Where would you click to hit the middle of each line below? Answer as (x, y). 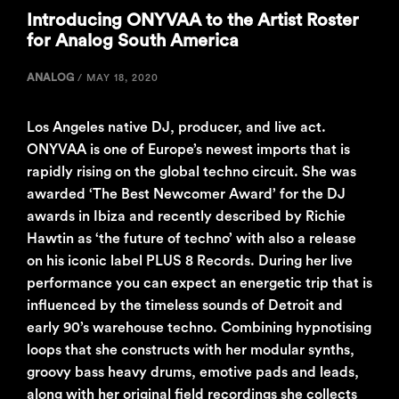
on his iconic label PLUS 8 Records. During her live (190, 261)
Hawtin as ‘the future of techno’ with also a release (191, 239)
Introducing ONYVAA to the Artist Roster (193, 21)
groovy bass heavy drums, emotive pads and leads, (193, 373)
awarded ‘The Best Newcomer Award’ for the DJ (186, 195)
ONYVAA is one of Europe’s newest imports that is (188, 150)
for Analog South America (133, 41)
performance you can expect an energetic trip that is (199, 284)
